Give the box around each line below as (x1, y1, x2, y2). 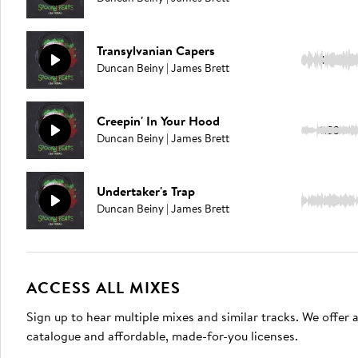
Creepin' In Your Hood (97, 112, 220, 129)
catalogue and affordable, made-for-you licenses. (26, 327, 298, 344)
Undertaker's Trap (97, 182, 195, 200)
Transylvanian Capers (97, 42, 215, 59)
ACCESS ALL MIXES (26, 276, 181, 298)
